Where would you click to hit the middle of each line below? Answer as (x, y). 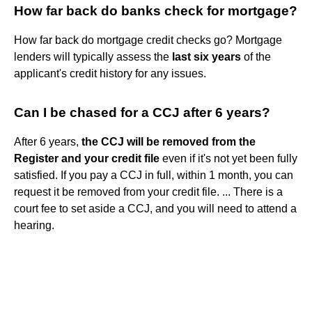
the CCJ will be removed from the (169, 141)
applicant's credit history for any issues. (110, 73)
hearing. (34, 225)
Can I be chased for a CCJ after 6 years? (142, 112)
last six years (206, 56)
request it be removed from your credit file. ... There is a (148, 192)
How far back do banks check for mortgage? (156, 10)
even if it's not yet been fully (228, 158)
